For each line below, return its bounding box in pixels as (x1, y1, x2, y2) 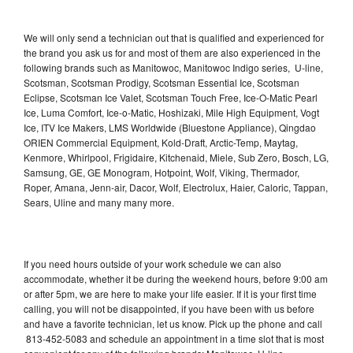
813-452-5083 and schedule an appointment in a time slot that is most (24, 331, 324, 345)
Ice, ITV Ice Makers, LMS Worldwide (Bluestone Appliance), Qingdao (24, 120, 316, 134)
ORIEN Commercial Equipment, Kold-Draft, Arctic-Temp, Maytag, (24, 135, 298, 149)
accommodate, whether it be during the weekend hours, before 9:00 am (24, 271, 328, 285)
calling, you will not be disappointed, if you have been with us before (24, 301, 314, 315)
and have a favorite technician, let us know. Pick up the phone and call (24, 316, 322, 330)
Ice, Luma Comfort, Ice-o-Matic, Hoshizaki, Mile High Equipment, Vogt (24, 105, 319, 119)
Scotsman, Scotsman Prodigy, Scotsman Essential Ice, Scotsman (24, 75, 299, 89)
